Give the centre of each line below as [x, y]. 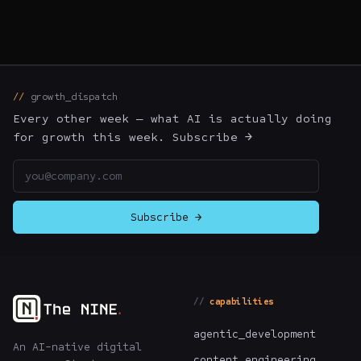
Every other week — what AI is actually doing [172, 118]
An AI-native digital [77, 346]
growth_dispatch [74, 96]
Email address [54, 168]
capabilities [242, 301]
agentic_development [255, 334]
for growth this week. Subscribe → [133, 137]
